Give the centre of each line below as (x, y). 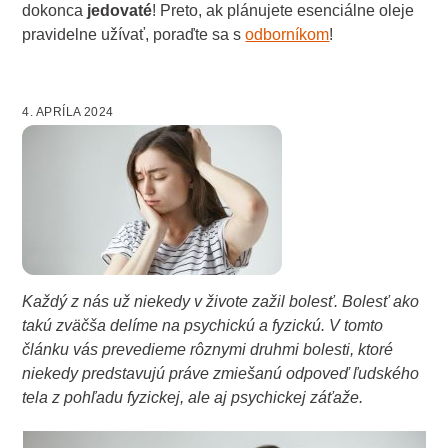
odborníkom (287, 34)
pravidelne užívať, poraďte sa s (134, 34)
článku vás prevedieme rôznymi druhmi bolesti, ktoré (208, 349)
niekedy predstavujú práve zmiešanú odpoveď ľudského (221, 373)
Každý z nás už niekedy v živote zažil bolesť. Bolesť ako (221, 301)
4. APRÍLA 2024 (68, 111)
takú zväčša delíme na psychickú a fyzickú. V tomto (203, 325)
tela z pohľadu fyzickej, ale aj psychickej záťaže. (193, 397)
